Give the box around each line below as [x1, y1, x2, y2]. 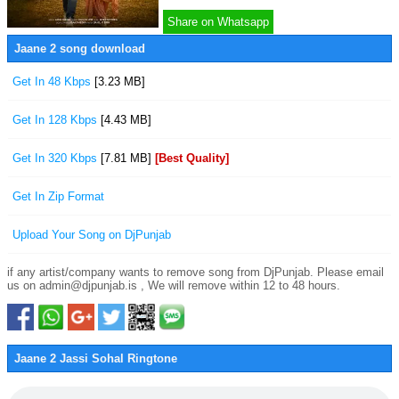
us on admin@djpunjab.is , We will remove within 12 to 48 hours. [7, 279, 340, 292]
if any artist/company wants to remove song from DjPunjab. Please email [7, 265, 384, 279]
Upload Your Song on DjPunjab [12, 228, 171, 241]
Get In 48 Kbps [12, 75, 94, 88]
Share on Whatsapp [167, 15, 269, 28]
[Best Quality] [155, 151, 229, 165]
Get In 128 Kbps [12, 113, 101, 126]
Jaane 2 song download [14, 42, 145, 55]
